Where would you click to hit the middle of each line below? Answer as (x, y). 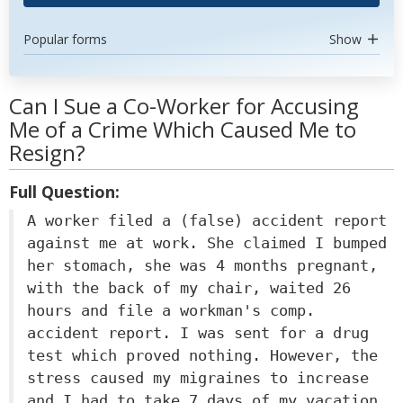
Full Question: (64, 192)
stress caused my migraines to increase (198, 378)
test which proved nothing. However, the (202, 355)
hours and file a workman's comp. (171, 310)
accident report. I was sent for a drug (198, 333)
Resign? (47, 152)
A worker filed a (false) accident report (207, 220)
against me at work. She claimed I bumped (207, 243)
